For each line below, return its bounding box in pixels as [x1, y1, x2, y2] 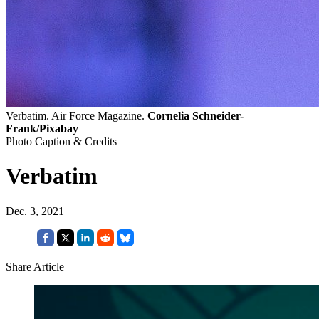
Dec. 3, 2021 [6, 204, 64, 217]
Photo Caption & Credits [6, 135, 117, 148]
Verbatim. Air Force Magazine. [6, 110, 147, 122]
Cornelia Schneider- [147, 110, 244, 122]
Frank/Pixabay [6, 122, 78, 135]
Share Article [6, 260, 64, 273]
